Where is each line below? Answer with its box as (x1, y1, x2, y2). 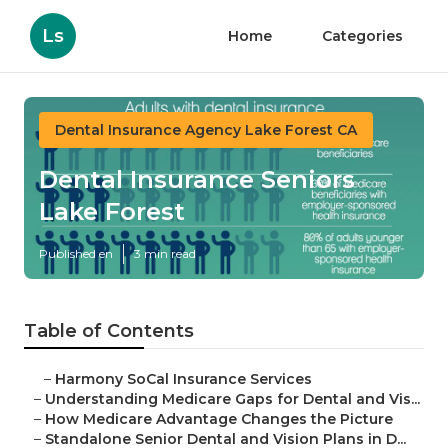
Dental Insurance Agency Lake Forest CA (55, 121, 357, 139)
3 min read (134, 246, 196, 262)
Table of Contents (24, 320, 194, 343)
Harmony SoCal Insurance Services (55, 370, 312, 389)
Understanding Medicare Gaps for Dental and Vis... (45, 390, 420, 409)
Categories (322, 27, 403, 45)
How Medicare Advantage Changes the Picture (45, 410, 393, 429)
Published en (39, 246, 113, 262)
